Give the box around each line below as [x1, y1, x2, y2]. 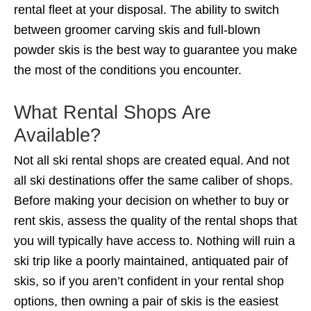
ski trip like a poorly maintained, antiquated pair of [14, 254, 288, 269]
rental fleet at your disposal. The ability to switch [14, 3, 279, 17]
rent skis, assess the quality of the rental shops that [14, 214, 297, 228]
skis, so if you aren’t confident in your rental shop [14, 274, 284, 289]
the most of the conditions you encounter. [14, 63, 242, 78]
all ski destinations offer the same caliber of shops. [14, 174, 293, 188]
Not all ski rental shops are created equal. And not [14, 153, 289, 168]
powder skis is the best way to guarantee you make [14, 43, 297, 58]
